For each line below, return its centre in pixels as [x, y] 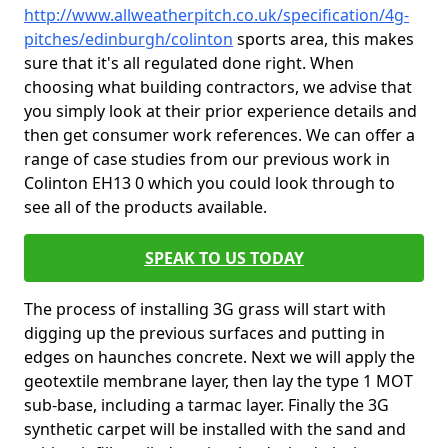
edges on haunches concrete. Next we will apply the [219, 357]
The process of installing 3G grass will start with [205, 309]
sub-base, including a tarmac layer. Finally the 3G [206, 405]
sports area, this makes [323, 39]
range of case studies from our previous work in [207, 159]
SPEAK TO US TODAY [224, 258]
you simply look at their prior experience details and [220, 111]
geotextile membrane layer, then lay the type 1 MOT [218, 381]
